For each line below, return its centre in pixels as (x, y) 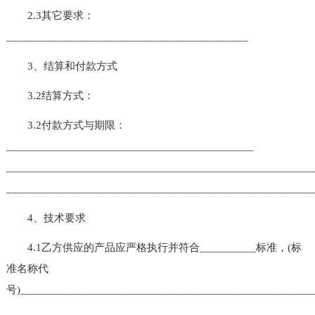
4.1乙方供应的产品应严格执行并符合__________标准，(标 (154, 247)
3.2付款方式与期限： (66, 125)
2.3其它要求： (50, 15)
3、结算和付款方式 (62, 66)
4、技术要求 (46, 218)
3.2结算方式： (50, 95)
